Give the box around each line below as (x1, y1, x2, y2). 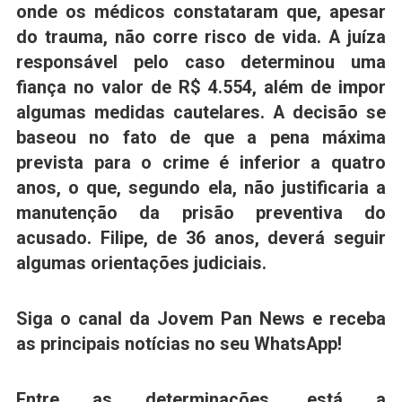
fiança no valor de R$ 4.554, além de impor (15, 77, 387, 99)
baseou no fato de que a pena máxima (15, 127, 387, 149)
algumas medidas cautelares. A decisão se (15, 102, 387, 124)
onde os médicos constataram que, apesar (15, 2, 387, 23)
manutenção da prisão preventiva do (15, 203, 387, 224)
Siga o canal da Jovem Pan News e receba (15, 309, 387, 330)
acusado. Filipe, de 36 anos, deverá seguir (15, 228, 387, 249)
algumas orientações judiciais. (15, 253, 267, 275)
